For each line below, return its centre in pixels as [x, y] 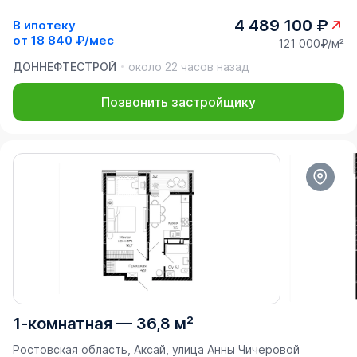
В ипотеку [44, 25]
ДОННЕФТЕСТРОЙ [65, 66]
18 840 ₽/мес [73, 41]
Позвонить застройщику [178, 102]
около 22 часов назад [188, 66]
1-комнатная [63, 323]
